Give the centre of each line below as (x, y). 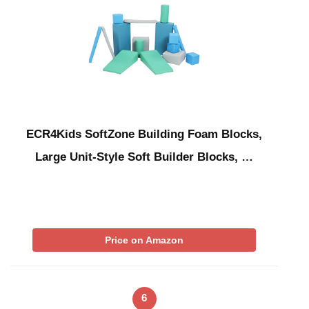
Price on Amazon (144, 240)
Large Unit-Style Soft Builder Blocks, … (144, 157)
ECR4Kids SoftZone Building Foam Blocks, (144, 134)
